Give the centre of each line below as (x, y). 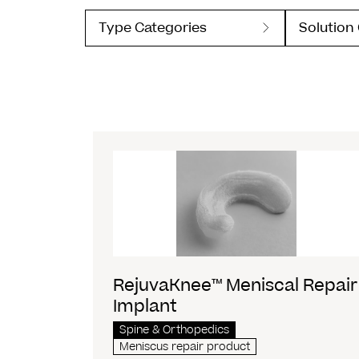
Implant (145, 306)
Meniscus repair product (185, 347)
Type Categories (153, 28)
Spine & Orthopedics (175, 330)
